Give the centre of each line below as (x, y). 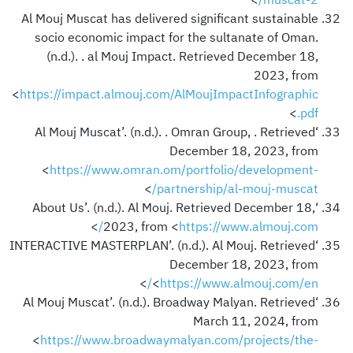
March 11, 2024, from (256, 321)
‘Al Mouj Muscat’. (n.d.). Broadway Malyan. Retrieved (169, 302)
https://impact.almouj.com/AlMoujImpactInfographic (169, 94)
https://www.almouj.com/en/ (239, 283)
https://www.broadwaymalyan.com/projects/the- (179, 340)
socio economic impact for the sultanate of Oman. (176, 37)
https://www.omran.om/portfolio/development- (184, 170)
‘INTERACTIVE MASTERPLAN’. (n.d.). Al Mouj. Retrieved (162, 245)
